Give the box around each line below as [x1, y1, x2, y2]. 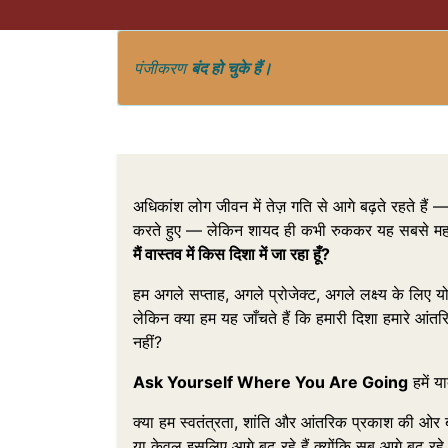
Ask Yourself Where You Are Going [133, 372, 408, 393]
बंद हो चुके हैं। [191, 58, 272, 79]
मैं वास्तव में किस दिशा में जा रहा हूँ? [133, 244, 330, 265]
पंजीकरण [134, 58, 191, 79]
